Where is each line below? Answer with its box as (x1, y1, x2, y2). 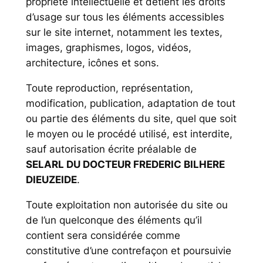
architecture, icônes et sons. (25, 57, 159, 69)
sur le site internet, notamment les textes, (25, 26, 222, 39)
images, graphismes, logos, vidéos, (25, 42, 191, 54)
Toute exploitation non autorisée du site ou (25, 198, 228, 211)
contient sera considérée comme (25, 229, 180, 241)
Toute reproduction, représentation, (25, 82, 193, 94)
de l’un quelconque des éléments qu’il (25, 214, 202, 226)
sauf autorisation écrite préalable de (25, 143, 197, 155)
